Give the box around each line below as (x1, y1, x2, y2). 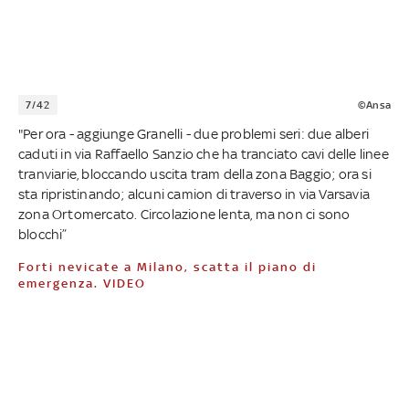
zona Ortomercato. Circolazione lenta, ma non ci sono (18, 205, 351, 222)
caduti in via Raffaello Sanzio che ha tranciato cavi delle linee (18, 145, 389, 162)
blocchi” (18, 225, 68, 242)
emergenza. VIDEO (18, 276, 146, 290)
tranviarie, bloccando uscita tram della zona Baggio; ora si (18, 165, 372, 182)
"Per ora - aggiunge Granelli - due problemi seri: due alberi (18, 125, 370, 142)
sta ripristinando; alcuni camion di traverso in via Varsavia (18, 185, 371, 202)
